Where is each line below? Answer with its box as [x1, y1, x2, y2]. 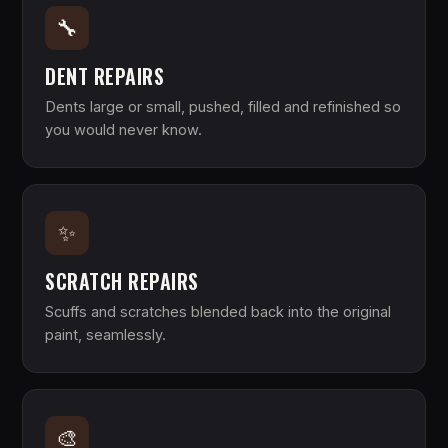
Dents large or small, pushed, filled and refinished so [45, 98, 401, 115]
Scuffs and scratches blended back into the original [45, 303, 391, 320]
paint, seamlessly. [45, 326, 166, 343]
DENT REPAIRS [45, 61, 164, 91]
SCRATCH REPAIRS [45, 266, 199, 296]
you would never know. [45, 121, 202, 138]
